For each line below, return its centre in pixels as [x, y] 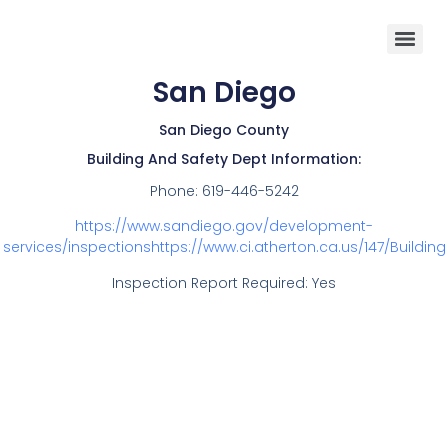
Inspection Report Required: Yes [224, 282]
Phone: [175, 191]
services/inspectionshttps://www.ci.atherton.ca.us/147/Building [224, 247]
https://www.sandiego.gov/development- [224, 226]
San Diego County [224, 130]
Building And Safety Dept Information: [224, 159]
